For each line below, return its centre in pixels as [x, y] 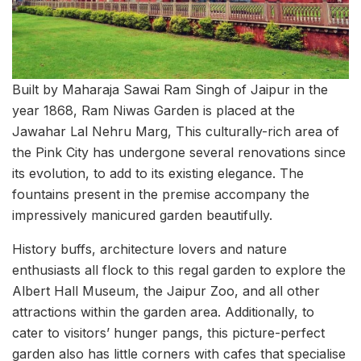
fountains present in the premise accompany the [161, 194]
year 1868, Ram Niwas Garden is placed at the [154, 110]
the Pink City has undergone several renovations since [179, 152]
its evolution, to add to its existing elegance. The [158, 173]
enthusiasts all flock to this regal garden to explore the [179, 270]
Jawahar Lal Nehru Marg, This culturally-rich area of [176, 131]
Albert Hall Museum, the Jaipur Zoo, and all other [166, 290]
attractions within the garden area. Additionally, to [163, 311]
